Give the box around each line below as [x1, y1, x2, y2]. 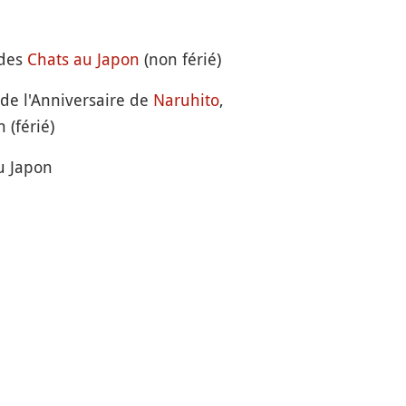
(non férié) [140, 48, 222, 70]
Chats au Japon [27, 48, 140, 70]
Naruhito [153, 89, 220, 111]
